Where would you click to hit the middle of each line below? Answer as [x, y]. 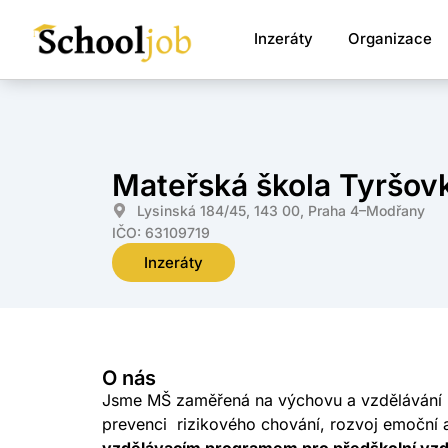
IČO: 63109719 [161, 232]
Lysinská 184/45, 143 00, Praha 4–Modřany [281, 210]
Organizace [389, 39]
